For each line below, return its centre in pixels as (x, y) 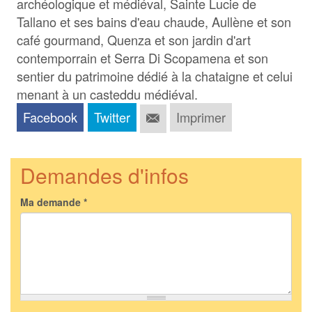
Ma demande (52, 202)
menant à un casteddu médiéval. (108, 94)
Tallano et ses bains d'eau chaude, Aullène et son (154, 22)
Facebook (50, 117)
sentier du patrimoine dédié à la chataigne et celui (155, 76)
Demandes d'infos (104, 175)
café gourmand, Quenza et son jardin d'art (134, 40)
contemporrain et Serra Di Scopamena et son (143, 58)
